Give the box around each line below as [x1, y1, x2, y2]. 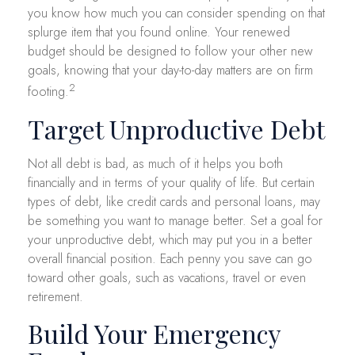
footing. [28, 82, 69, 101]
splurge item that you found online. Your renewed [28, 23, 290, 42]
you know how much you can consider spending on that [28, 4, 325, 23]
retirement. [28, 287, 83, 306]
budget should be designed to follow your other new [28, 42, 313, 61]
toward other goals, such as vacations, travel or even [28, 268, 306, 287]
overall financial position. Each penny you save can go [28, 249, 312, 268]
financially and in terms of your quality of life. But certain [28, 173, 315, 192]
